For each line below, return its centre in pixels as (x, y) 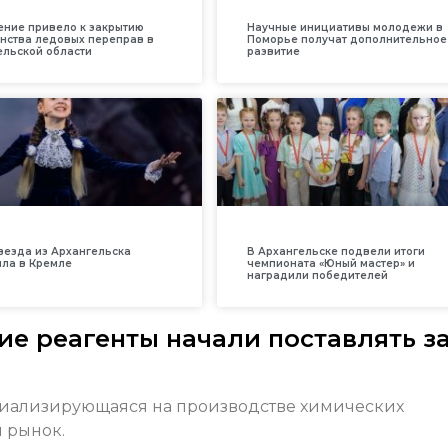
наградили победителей (317, 275)
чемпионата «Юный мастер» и (330, 263)
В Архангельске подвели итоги (335, 251)
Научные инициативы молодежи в (344, 27)
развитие (273, 51)
